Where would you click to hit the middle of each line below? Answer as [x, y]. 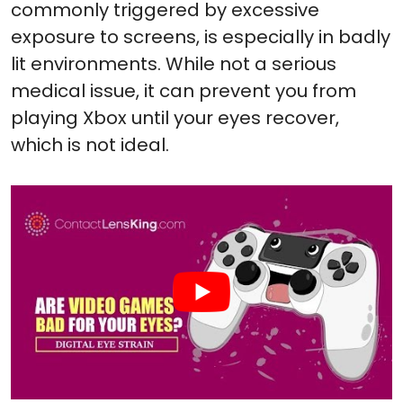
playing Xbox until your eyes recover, [175, 118]
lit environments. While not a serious [174, 64]
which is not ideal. [90, 145]
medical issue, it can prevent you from [184, 91]
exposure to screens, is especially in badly [201, 37]
